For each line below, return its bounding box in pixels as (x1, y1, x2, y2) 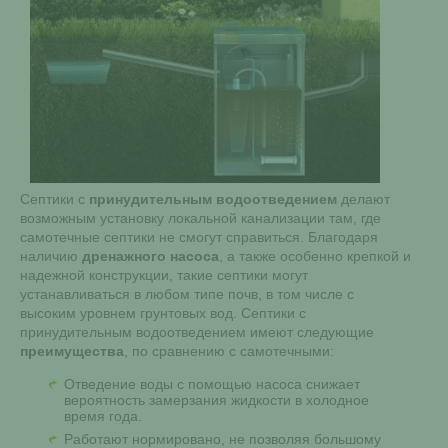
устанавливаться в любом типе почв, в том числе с (20, 286, 354, 302)
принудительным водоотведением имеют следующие (20, 324, 374, 340)
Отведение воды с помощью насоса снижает (64, 376, 360, 392)
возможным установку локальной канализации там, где (20, 210, 381, 226)
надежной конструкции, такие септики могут (20, 267, 308, 283)
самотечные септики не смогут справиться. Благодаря (20, 229, 378, 245)
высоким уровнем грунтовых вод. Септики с (20, 305, 306, 321)
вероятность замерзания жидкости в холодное (64, 392, 369, 408)
